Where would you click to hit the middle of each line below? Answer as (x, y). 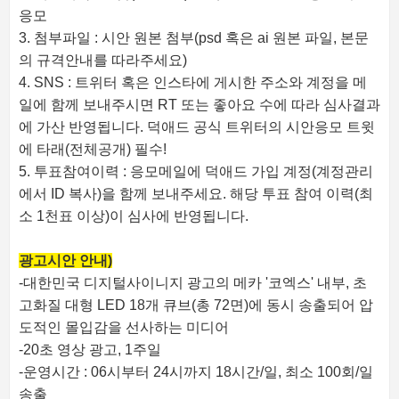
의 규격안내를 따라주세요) (103, 60)
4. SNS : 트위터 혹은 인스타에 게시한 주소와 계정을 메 (193, 82)
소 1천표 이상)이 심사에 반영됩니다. (134, 216)
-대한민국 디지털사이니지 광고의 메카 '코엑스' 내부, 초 (193, 282)
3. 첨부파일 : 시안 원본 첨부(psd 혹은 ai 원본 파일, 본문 (194, 37)
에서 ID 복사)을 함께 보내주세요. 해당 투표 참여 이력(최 (196, 193)
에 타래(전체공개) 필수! (93, 149)
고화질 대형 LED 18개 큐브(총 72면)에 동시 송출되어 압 (196, 305)
